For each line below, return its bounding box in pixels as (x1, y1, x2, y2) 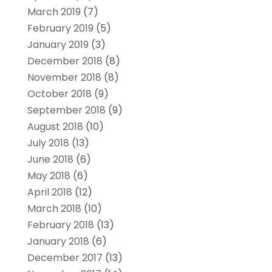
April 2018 (27, 185, 72, 200)
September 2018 (27, 103, 106, 118)
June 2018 (27, 152, 73, 167)
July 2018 (27, 136, 69, 151)
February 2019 (27, 21, 93, 36)
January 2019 (27, 38, 89, 52)
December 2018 (27, 54, 103, 69)
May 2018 (27, 169, 70, 183)
